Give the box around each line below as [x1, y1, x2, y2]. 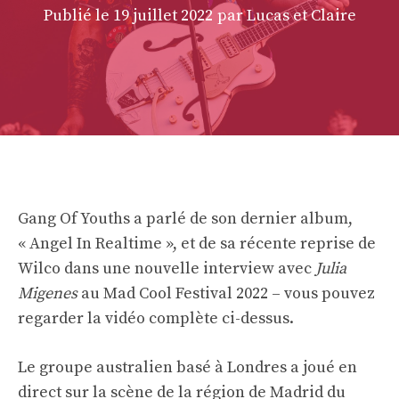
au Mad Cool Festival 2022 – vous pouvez [77, 283, 375, 305]
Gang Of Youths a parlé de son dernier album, [18, 208, 353, 230]
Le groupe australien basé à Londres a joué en [18, 357, 357, 379]
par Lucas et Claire [216, 5, 356, 27]
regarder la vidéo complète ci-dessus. [18, 308, 294, 330]
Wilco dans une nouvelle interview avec [18, 258, 315, 280]
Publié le [43, 5, 113, 27]
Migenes [18, 283, 77, 305]
